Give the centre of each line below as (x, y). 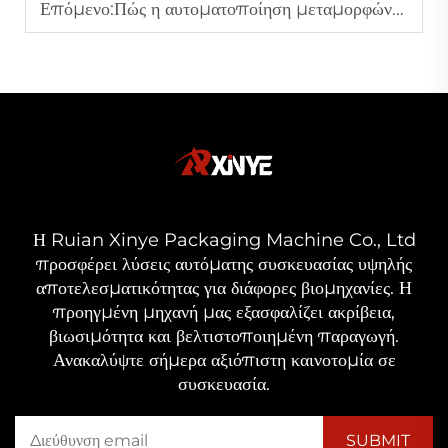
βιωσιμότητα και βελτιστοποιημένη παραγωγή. (224, 335)
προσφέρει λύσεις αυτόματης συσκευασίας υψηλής (224, 263)
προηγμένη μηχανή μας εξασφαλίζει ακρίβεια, (224, 311)
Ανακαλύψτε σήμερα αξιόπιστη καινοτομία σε (224, 359)
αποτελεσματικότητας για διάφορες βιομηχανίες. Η (224, 287)
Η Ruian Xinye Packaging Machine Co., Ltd (224, 239)
